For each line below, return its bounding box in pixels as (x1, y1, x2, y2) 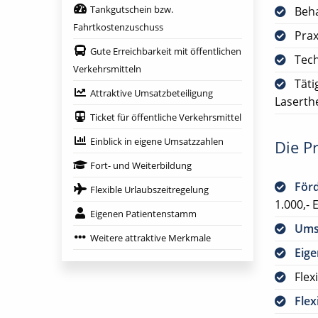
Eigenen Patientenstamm (90, 207, 197, 221)
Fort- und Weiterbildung (90, 159, 192, 172)
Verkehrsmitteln (73, 62, 141, 76)
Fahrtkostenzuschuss (73, 21, 163, 34)
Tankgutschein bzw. (90, 3, 173, 16)
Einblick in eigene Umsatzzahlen (90, 135, 224, 148)
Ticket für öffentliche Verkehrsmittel (90, 111, 241, 124)
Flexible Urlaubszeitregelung (90, 183, 209, 197)
